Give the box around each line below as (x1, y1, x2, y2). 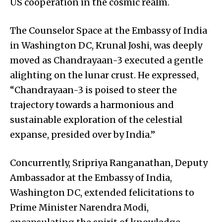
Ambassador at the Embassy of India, (10, 172, 172, 184)
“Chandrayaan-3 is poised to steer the (10, 84, 177, 96)
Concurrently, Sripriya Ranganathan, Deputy (10, 157, 208, 169)
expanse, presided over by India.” (10, 129, 155, 141)
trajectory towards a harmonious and (10, 99, 174, 111)
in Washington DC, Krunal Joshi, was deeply (10, 40, 202, 52)
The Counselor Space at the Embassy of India (10, 25, 207, 37)
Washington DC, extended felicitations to (10, 187, 194, 199)
